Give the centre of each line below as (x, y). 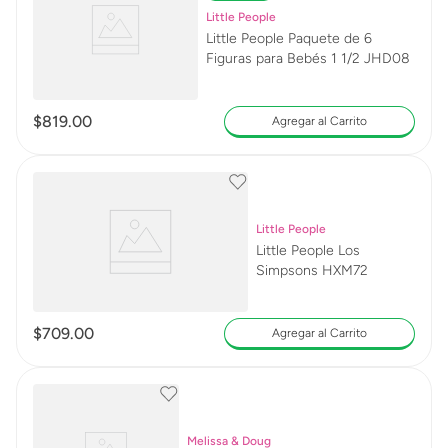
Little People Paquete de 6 (288, 38)
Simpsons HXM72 (311, 270)
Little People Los (307, 250)
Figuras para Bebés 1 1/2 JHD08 (386, 58)
